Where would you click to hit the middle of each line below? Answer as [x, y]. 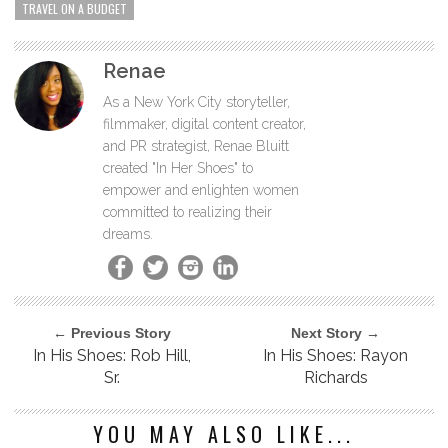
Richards [335, 377]
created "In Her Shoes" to [178, 167]
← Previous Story [112, 332]
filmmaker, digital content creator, [204, 123]
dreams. [128, 233]
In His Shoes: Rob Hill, [112, 355]
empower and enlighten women [201, 189]
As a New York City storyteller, [196, 101]
